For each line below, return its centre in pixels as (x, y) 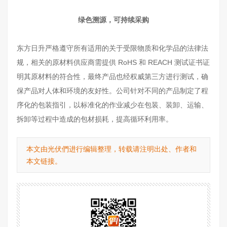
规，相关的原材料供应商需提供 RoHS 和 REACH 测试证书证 (113, 62)
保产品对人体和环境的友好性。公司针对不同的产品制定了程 (112, 90)
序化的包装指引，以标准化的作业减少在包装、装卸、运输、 (112, 105)
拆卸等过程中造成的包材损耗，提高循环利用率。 (95, 119)
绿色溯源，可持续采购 (113, 20)
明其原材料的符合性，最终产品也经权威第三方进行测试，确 (112, 76)
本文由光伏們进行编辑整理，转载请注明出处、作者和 (111, 149)
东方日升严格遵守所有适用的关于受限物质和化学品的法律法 (112, 48)
